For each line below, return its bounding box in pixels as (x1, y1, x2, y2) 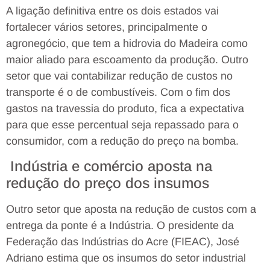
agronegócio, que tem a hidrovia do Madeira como (6, 37, 248, 49)
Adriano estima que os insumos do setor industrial (6, 251, 246, 264)
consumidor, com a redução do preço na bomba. (6, 134, 239, 147)
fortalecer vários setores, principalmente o (6, 20, 207, 33)
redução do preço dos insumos (6, 174, 209, 191)
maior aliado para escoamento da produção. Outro (6, 53, 248, 66)
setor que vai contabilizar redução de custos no (6, 69, 233, 82)
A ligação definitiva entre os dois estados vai (6, 4, 219, 17)
